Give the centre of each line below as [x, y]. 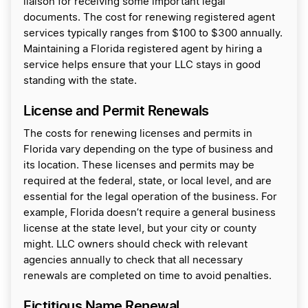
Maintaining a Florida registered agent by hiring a [143, 49]
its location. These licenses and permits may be [139, 165]
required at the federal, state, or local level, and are [147, 181]
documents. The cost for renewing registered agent [149, 18]
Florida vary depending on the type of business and [148, 150]
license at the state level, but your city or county [140, 229]
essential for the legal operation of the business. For [150, 197]
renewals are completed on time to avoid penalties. [147, 276]
